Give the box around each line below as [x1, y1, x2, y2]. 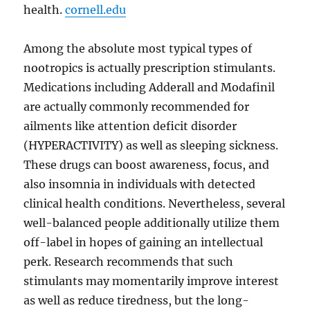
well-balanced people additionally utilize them [24, 216, 280, 230]
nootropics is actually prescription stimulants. [24, 61, 276, 75]
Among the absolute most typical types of [24, 42, 253, 55]
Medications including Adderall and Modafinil [24, 80, 275, 94]
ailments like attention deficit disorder [24, 119, 237, 133]
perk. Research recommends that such [24, 255, 234, 268]
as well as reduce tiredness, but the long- [24, 293, 250, 307]
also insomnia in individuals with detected [24, 177, 256, 191]
